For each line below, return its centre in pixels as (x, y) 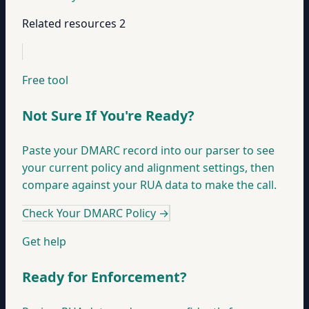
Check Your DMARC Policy (89, 213)
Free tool (45, 80)
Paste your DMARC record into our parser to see (148, 151)
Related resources (69, 23)
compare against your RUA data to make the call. (149, 185)
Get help (44, 242)
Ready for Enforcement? (104, 277)
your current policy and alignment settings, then (148, 168)
